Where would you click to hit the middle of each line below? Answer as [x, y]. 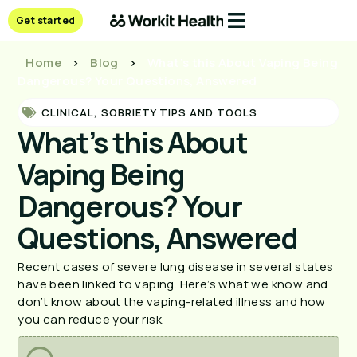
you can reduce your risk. [91, 319]
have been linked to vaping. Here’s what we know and [173, 284]
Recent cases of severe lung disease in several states [176, 267]
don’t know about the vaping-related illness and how [172, 302]
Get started [46, 20]
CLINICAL [68, 112]
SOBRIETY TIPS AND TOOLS [180, 112]
